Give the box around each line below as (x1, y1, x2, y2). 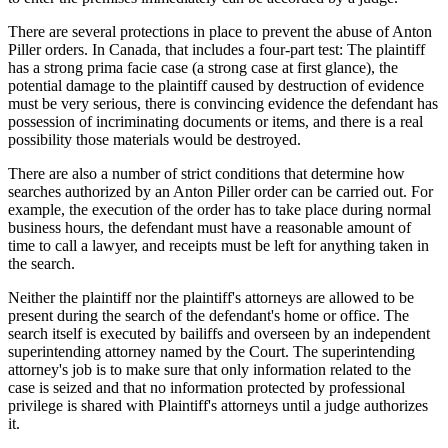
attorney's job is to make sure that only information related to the (8, 360, 411, 378)
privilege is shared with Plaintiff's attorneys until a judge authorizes (8, 396, 428, 414)
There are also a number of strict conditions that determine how (8, 164, 405, 182)
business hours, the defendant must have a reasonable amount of (8, 218, 411, 236)
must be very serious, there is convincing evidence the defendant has (8, 94, 438, 112)
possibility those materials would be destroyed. (8, 130, 301, 148)
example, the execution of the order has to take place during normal (8, 200, 431, 218)
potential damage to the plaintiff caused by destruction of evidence (8, 76, 424, 94)
